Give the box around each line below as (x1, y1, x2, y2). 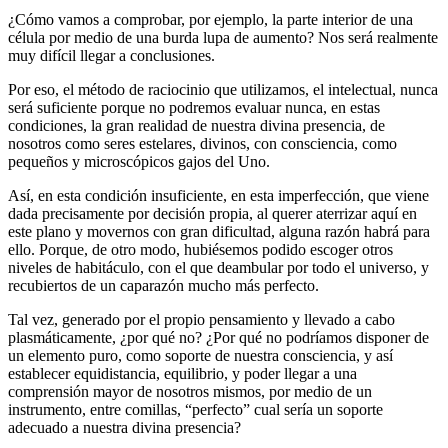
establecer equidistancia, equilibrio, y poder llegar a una (8, 364, 357, 382)
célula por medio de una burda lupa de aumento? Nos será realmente (8, 28, 438, 46)
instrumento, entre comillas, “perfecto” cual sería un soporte (8, 400, 383, 418)
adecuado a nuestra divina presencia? (8, 418, 241, 436)
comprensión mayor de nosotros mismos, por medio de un (8, 382, 372, 400)
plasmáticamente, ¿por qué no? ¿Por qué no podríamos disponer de (8, 328, 429, 346)
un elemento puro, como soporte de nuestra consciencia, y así (8, 346, 393, 364)
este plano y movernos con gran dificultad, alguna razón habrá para (8, 222, 430, 240)
